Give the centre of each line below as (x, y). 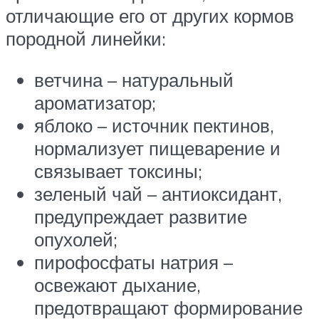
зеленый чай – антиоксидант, (158, 193)
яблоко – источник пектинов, (154, 125)
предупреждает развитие (141, 216)
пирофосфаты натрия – (134, 262)
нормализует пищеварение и (157, 148)
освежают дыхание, (117, 284)
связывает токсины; (118, 171)
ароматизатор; (95, 102)
